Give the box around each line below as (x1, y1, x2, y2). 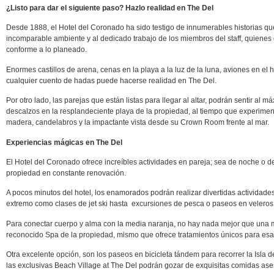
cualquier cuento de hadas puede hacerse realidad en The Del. (6, 76, 217, 85)
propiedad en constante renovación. (6, 168, 126, 177)
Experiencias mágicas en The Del (6, 138, 122, 147)
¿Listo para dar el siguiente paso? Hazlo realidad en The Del (6, 4, 213, 12)
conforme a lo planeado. (6, 45, 87, 54)
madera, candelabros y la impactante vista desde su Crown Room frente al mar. (6, 118, 269, 127)
